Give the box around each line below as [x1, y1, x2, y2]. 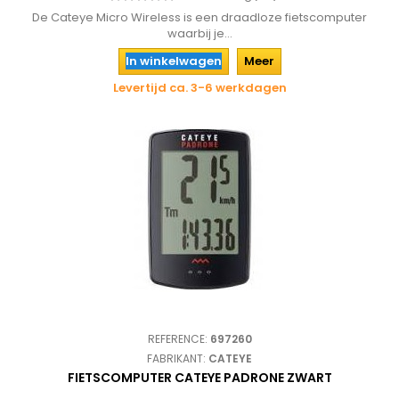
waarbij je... [167, 25, 232, 42]
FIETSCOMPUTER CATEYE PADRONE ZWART [67, 369, 332, 387]
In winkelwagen [125, 53, 222, 69]
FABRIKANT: [147, 351, 208, 366]
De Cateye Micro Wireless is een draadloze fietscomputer [32, 9, 367, 26]
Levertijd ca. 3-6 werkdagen [112, 79, 287, 96]
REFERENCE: [147, 331, 210, 346]
